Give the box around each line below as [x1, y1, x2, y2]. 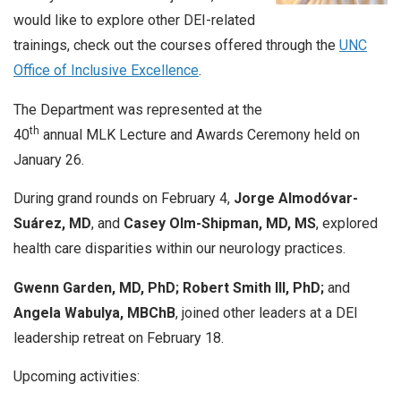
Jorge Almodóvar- [234, 190, 358, 208]
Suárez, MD [13, 215, 91, 233]
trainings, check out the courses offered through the [13, 36, 339, 54]
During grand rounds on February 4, [13, 190, 234, 208]
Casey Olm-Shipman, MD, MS [124, 215, 316, 233]
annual [39, 125, 86, 143]
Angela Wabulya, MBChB [13, 303, 175, 321]
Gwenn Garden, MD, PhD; [13, 278, 179, 296]
